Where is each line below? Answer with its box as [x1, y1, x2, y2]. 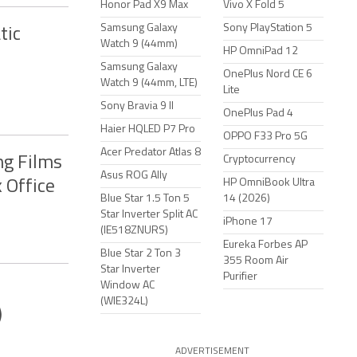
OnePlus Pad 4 [223, 108, 293, 120]
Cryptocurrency [223, 154, 296, 166]
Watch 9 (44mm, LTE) [100, 77, 198, 89]
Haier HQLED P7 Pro [100, 124, 195, 135]
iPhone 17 [223, 216, 273, 228]
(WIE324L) [100, 296, 148, 308]
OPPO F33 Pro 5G [223, 131, 308, 143]
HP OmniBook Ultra [223, 177, 315, 189]
